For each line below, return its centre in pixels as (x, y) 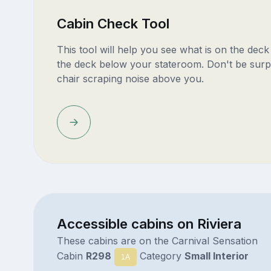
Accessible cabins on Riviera (149, 224)
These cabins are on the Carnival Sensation (157, 241)
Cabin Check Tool (113, 24)
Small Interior (216, 256)
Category (160, 256)
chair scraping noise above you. (130, 79)
